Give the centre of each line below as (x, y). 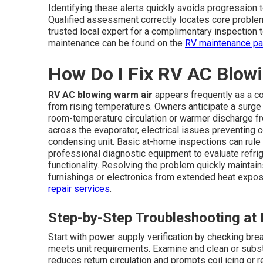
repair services (79, 189)
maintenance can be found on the (117, 43)
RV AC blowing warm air (100, 95)
